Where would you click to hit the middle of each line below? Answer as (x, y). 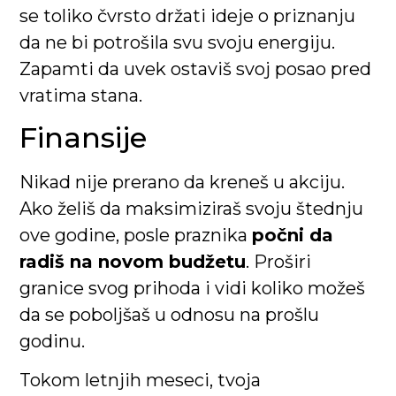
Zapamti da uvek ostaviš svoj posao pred (196, 69)
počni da (293, 236)
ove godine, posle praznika (136, 236)
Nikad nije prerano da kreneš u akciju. (183, 183)
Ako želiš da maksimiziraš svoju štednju (192, 209)
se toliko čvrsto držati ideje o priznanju (188, 15)
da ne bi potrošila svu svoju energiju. (178, 42)
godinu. (53, 342)
